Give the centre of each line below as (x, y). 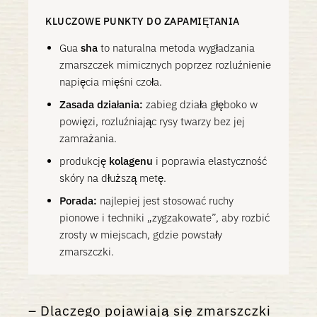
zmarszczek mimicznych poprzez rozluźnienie (165, 65)
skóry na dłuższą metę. (113, 178)
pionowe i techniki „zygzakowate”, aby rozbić (165, 218)
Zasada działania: (101, 104)
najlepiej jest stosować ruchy (165, 201)
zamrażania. (88, 138)
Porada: (78, 201)
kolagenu (131, 161)
